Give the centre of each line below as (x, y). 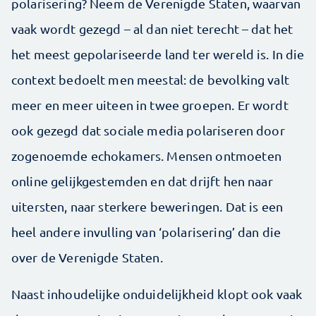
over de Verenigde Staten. (87, 257)
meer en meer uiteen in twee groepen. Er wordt (150, 104)
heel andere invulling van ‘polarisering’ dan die (146, 231)
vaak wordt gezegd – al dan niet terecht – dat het (152, 28)
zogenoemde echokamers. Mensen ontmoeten (146, 155)
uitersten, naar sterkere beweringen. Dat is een (147, 206)
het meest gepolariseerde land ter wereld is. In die (158, 54)
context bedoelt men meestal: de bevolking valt (150, 79)
